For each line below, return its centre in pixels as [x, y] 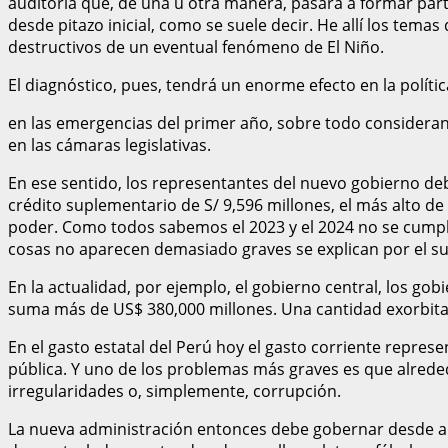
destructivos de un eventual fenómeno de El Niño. [196, 46]
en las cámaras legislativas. [111, 144]
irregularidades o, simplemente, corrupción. [174, 390]
